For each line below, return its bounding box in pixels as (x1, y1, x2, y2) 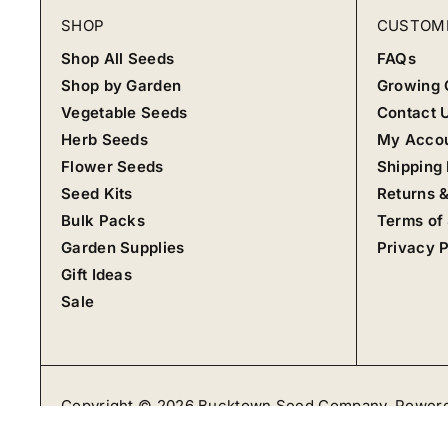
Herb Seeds (61, 130, 148, 149)
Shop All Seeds (61, 49, 175, 68)
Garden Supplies (61, 238, 185, 257)
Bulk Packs (61, 211, 145, 230)
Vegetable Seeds (61, 103, 188, 122)
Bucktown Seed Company (198, 396, 387, 415)
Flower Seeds (61, 157, 164, 176)
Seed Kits (61, 184, 133, 203)
